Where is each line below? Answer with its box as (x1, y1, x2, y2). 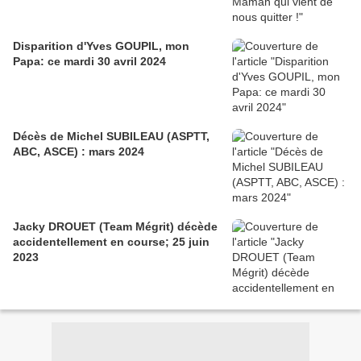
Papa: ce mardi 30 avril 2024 (13, 55, 166, 68)
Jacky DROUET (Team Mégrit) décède (13, 220, 218, 234)
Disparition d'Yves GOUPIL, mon (13, 39, 189, 53)
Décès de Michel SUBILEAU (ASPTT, (13, 130, 210, 143)
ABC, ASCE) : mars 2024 (13, 145, 144, 159)
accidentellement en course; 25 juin (13, 235, 210, 249)
